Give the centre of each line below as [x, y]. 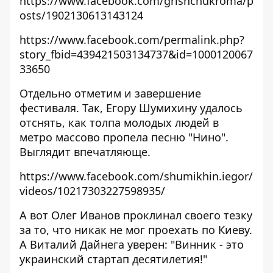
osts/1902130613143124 [81, 15]
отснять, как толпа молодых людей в [119, 122]
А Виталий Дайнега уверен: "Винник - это [132, 244]
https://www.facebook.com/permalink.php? [132, 40]
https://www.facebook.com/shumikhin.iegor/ [136, 176]
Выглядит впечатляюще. [85, 152]
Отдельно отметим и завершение [110, 93]
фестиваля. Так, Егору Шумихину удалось [131, 108]
